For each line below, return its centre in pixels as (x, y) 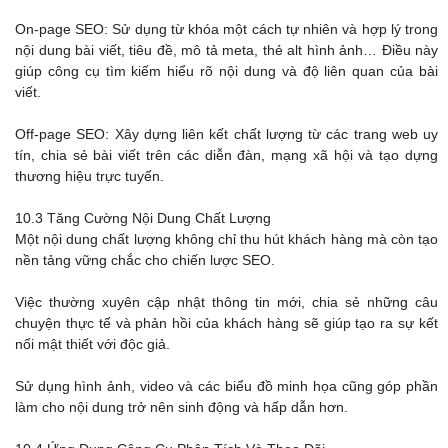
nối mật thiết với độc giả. (92, 344)
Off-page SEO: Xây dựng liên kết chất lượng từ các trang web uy (226, 134)
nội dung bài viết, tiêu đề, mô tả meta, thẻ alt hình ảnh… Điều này (226, 50)
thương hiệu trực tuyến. (89, 176)
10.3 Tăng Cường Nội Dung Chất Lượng (143, 218)
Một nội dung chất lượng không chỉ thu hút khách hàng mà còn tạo (226, 239)
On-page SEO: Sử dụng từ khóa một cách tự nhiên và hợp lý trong (226, 29)
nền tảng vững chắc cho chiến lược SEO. (145, 260)
